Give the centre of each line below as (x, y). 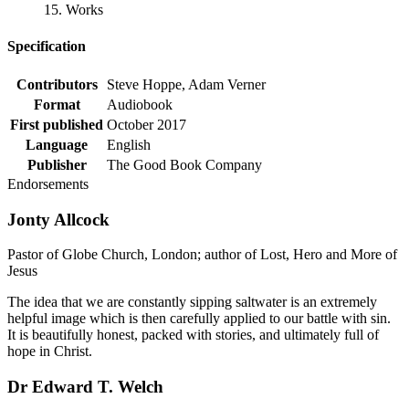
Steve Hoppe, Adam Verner (186, 84)
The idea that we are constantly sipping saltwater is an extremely (192, 302)
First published (57, 124)
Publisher (57, 164)
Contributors (57, 84)
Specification (47, 46)
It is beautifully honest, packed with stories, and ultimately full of (193, 335)
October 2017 (147, 124)
